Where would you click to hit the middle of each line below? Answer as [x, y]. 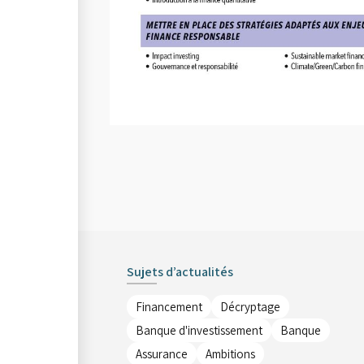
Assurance [162, 354]
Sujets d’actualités [180, 272]
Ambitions [230, 354]
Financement [169, 307]
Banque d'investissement [199, 330]
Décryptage [250, 307]
